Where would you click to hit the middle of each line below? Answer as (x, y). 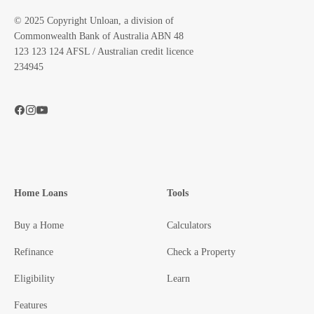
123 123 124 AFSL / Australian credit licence (104, 52)
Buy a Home (39, 225)
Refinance (34, 252)
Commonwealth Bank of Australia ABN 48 (99, 36)
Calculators (189, 225)
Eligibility (34, 279)
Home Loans (41, 193)
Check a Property (201, 252)
